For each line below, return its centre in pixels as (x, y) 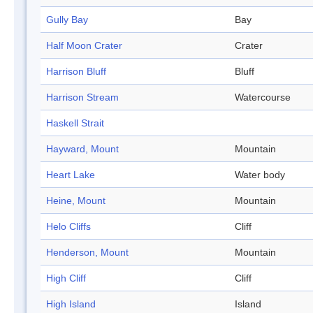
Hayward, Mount (82, 149)
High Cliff (66, 278)
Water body (260, 175)
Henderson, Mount (87, 253)
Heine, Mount (76, 201)
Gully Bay (67, 20)
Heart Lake (71, 175)
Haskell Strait (75, 123)
